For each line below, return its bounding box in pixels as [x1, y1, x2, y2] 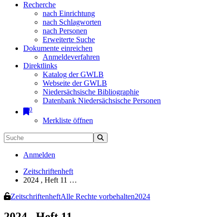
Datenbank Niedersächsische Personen [43, 96, 161, 105]
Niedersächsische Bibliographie [43, 88, 139, 96]
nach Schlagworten [43, 18, 101, 27]
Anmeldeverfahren [43, 53, 100, 62]
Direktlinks [23, 62, 57, 70]
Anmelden [23, 150, 55, 159]
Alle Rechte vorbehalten [61, 192, 135, 201]
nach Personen [43, 27, 87, 35]
